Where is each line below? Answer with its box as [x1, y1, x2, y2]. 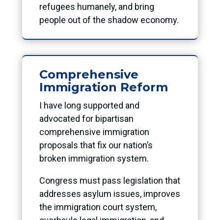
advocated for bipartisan [39, 113, 134, 124]
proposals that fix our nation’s [39, 139, 153, 150]
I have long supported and [39, 100, 139, 110]
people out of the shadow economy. [39, 14, 179, 25]
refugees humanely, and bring [39, 1, 154, 12]
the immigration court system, [39, 201, 157, 212]
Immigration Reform [39, 80, 168, 94]
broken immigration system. [39, 153, 149, 164]
